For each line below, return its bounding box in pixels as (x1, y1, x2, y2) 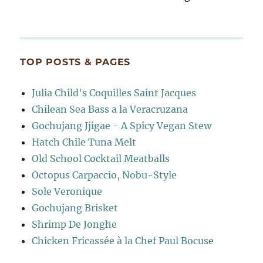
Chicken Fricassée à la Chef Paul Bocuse (32, 235, 214, 247)
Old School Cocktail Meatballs (32, 153, 170, 165)
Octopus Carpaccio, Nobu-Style (32, 169, 177, 181)
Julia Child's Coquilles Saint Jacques (32, 87, 197, 99)
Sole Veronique (32, 186, 103, 198)
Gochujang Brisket (32, 202, 119, 214)
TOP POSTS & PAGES (20, 56, 131, 68)
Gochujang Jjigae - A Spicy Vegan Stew (32, 120, 212, 132)
